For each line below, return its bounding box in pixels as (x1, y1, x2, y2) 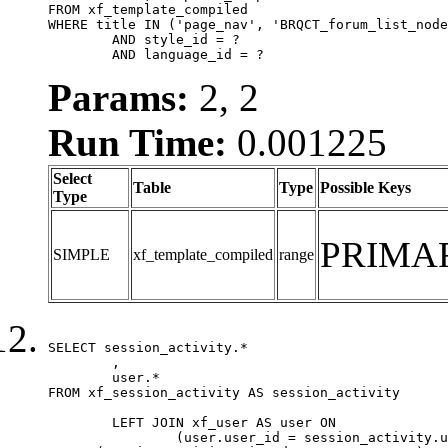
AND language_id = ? (112, 46, 264, 62)
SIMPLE (53, 245, 110, 263)
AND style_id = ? (48, 31, 112, 47)
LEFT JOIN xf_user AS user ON (48, 414, 112, 430)
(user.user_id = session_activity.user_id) (48, 429, 176, 445)
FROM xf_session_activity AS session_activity (48, 384, 400, 400)
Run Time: (48, 120, 227, 164)
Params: (48, 75, 189, 119)
